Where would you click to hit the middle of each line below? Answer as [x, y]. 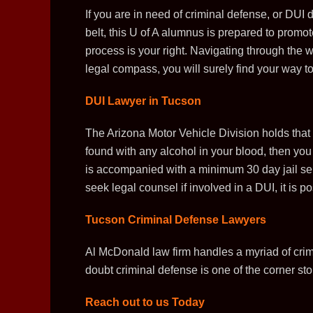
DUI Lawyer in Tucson [143, 101]
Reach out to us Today [145, 302]
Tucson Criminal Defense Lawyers [176, 220]
